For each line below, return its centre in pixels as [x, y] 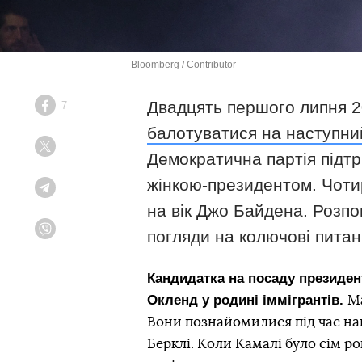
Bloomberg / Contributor [183, 64]
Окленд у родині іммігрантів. [247, 300]
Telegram [74, 194]
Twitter [69, 152]
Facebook [76, 111]
